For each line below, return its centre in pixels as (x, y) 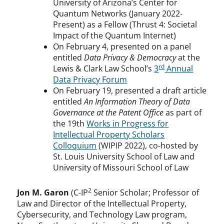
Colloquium (75, 146)
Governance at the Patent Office (108, 113)
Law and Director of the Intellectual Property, (102, 204)
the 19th (70, 124)
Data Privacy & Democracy (130, 58)
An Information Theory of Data (137, 102)
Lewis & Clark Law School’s (104, 69)
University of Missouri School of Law (121, 168)
